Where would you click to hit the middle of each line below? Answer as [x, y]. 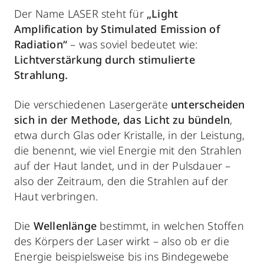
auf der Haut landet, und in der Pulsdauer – [123, 166]
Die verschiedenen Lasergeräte [93, 104]
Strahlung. [41, 75]
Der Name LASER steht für [80, 14]
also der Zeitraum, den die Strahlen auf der [121, 181]
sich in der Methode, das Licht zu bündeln [122, 120]
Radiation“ [41, 44]
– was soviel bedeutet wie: [133, 44]
